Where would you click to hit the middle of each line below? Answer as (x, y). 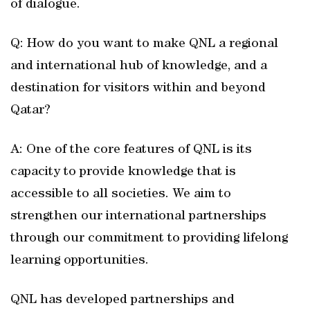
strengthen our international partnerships (138, 217)
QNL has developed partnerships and (122, 300)
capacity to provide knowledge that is (123, 172)
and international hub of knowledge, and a (139, 66)
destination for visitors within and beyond (138, 89)
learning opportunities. (80, 261)
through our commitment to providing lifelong (149, 239)
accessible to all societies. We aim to (121, 194)
